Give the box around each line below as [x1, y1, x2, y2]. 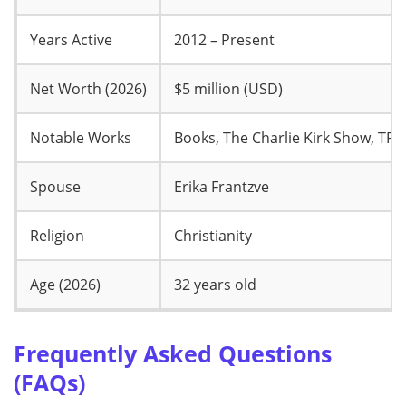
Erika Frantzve [174, 176, 269, 197]
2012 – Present [174, 29, 275, 50]
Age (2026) [30, 274, 101, 295]
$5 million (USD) [174, 78, 283, 99]
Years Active [30, 29, 112, 50]
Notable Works [30, 127, 131, 148]
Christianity [174, 225, 252, 246]
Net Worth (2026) [30, 78, 147, 99]
